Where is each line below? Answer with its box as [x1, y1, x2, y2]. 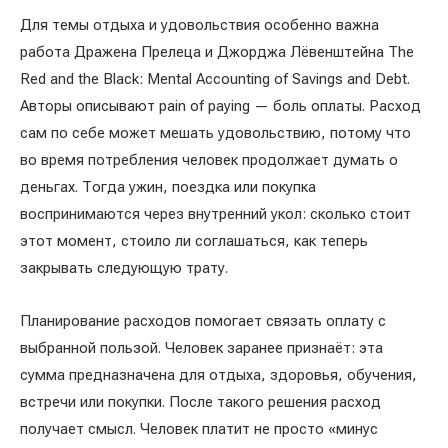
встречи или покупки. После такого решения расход [20, 393, 381, 412]
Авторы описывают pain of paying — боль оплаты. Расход [20, 97, 421, 116]
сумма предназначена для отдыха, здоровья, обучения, [20, 366, 417, 385]
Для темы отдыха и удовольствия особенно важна [20, 16, 379, 35]
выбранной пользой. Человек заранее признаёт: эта [20, 339, 383, 358]
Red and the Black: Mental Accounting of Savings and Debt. [20, 70, 410, 89]
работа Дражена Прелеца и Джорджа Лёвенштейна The [20, 43, 414, 62]
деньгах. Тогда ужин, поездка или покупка [20, 178, 316, 197]
